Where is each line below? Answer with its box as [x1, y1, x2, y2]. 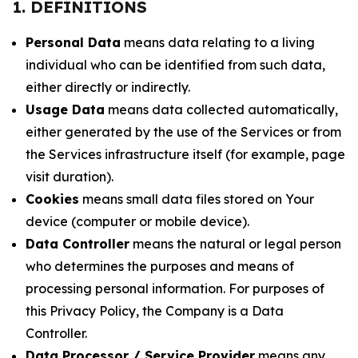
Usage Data [26, 101, 105, 117]
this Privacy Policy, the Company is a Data [26, 303, 284, 319]
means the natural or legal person [129, 236, 341, 252]
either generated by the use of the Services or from [26, 124, 341, 140]
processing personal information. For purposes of [26, 280, 324, 296]
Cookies [26, 191, 79, 207]
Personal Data [26, 34, 121, 50]
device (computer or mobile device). [26, 213, 249, 229]
